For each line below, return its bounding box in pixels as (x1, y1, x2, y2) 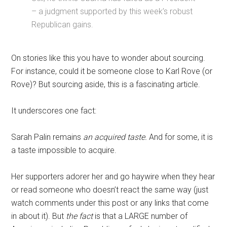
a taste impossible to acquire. (11, 145, 117, 156)
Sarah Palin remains (11, 132, 84, 142)
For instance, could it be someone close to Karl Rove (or (11, 66, 213, 77)
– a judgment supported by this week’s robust (31, 7, 193, 17)
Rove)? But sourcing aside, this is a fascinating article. (11, 80, 201, 90)
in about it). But (11, 211, 66, 221)
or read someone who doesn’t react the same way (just (11, 185, 209, 195)
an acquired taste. (83, 132, 147, 142)
